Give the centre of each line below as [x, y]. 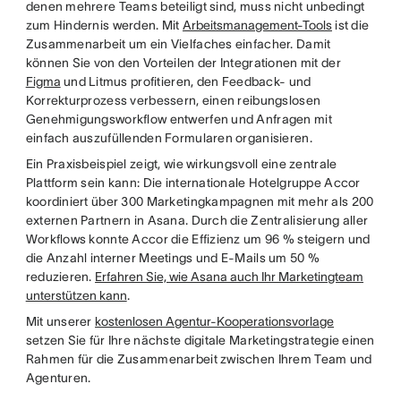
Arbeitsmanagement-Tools [257, 25]
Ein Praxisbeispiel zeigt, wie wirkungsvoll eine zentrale [181, 164]
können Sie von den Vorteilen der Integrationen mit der [183, 63]
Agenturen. [58, 378]
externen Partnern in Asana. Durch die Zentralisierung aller [197, 220]
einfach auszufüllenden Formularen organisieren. [169, 138]
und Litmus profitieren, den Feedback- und [186, 81]
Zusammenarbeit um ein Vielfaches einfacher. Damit [178, 44]
